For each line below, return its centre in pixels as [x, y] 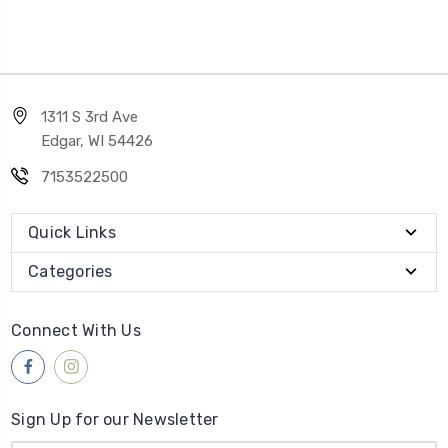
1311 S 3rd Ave [89, 116]
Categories [70, 271]
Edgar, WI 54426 [97, 140]
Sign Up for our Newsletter [115, 419]
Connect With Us [76, 330]
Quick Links [72, 232]
